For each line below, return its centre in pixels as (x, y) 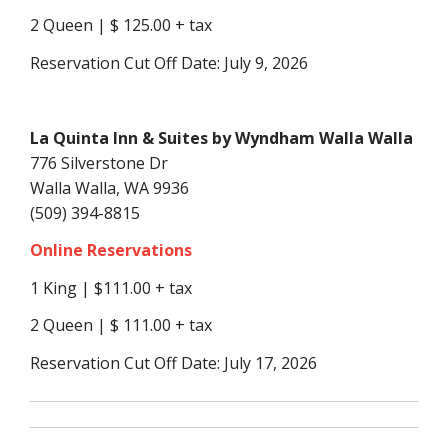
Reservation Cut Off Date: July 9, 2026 (169, 62)
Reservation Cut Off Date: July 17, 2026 (173, 362)
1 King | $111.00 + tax (111, 287)
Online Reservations (111, 250)
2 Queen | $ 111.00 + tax (121, 325)
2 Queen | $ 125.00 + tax (121, 25)
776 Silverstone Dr (99, 162)
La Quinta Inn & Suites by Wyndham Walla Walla (221, 137)
